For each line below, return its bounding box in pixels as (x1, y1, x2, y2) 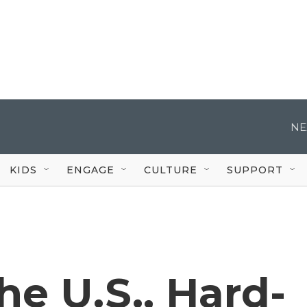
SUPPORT (227, 163, 283, 176)
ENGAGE (66, 163, 114, 176)
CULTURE (144, 163, 197, 176)
